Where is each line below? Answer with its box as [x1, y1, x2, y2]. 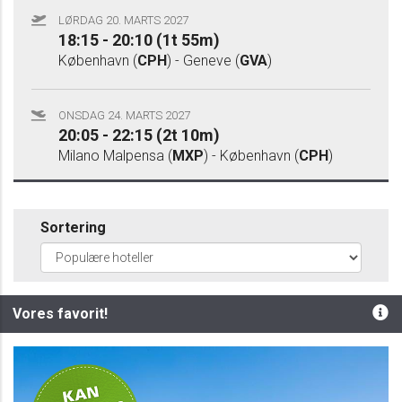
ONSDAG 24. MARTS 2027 [58, 109, 190, 122]
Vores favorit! [13, 305, 108, 322]
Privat [37, 371, 76, 388]
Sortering [40, 219, 106, 236]
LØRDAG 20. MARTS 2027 [58, 13, 188, 27]
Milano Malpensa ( [58, 147, 172, 164]
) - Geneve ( [167, 52, 240, 69]
